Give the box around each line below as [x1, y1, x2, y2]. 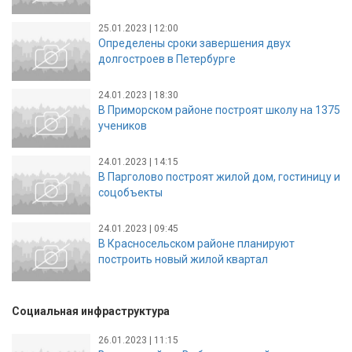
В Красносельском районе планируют [98, 236, 295, 250]
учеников [98, 119, 147, 132]
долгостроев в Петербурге [98, 52, 236, 65]
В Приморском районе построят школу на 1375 [98, 103, 340, 116]
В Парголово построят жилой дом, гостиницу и [98, 170, 340, 183]
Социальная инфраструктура [12, 305, 170, 318]
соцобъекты [98, 185, 163, 199]
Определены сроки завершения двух [98, 36, 291, 49]
